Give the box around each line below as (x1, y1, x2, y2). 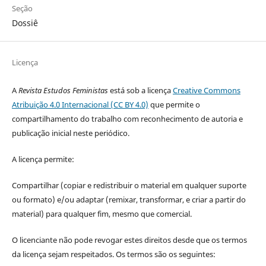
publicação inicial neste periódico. (11, 127, 129, 138)
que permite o (148, 99, 200, 110)
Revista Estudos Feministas (18, 84, 108, 96)
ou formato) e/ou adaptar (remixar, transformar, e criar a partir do (11, 194, 246, 205)
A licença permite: (11, 153, 74, 164)
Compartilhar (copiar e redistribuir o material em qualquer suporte (11, 179, 246, 191)
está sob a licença (107, 84, 173, 96)
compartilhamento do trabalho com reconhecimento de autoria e (11, 113, 243, 124)
